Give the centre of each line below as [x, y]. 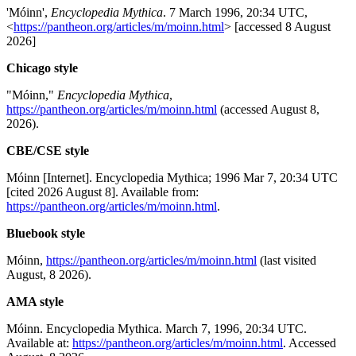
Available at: [39, 342]
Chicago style [42, 68]
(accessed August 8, [268, 109]
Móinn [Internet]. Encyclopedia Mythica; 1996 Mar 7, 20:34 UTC [172, 177]
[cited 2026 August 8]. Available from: [103, 192]
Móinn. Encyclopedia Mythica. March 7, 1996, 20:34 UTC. [157, 328]
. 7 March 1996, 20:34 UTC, [235, 12]
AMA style [35, 301]
